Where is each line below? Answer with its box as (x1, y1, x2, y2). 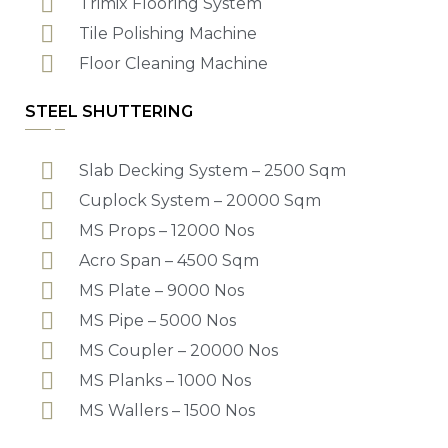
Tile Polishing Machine (79, 23, 257, 43)
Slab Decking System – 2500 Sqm (79, 160, 346, 180)
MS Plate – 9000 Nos (79, 280, 244, 300)
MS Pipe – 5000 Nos (79, 310, 236, 330)
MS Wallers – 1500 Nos (79, 400, 255, 420)
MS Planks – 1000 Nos (79, 370, 251, 390)
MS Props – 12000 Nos (79, 220, 254, 240)
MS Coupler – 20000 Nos (79, 340, 278, 360)
